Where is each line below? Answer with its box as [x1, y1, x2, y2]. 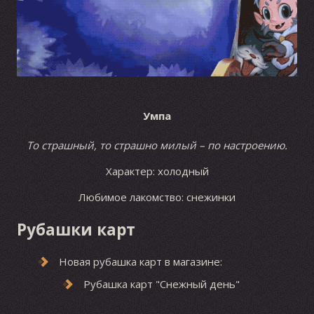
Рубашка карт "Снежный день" [83, 277, 240, 292]
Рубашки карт [16, 218, 135, 240]
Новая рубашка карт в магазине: [58, 254, 222, 269]
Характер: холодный [105, 164, 209, 178]
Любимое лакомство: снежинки [78, 190, 235, 204]
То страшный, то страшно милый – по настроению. [27, 138, 287, 152]
